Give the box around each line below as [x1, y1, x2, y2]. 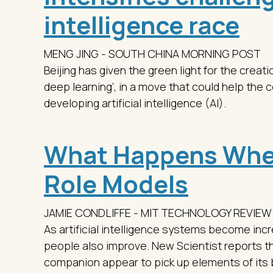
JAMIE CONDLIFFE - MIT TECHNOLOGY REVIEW [44, 205, 272, 220]
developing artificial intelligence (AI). [44, 95, 226, 110]
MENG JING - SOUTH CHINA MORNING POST [44, 46, 261, 61]
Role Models [44, 166, 188, 200]
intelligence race [44, 7, 239, 41]
